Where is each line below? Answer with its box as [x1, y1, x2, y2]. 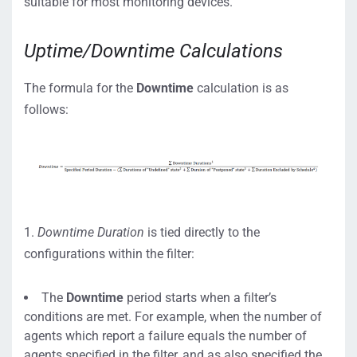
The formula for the [24, 80, 136, 96]
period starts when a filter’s [124, 289, 277, 305]
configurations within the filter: [24, 245, 194, 261]
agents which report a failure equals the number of [24, 328, 307, 343]
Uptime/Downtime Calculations [24, 40, 283, 62]
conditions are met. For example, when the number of [24, 308, 322, 324]
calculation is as [194, 80, 288, 96]
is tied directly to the [144, 224, 260, 240]
